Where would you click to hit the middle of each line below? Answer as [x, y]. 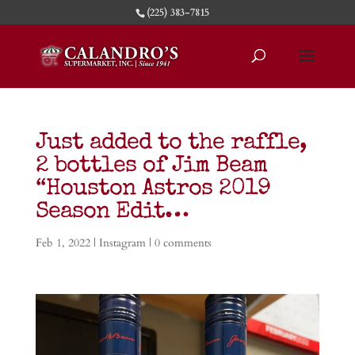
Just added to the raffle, [171, 144]
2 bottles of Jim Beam [151, 167]
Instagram [122, 243]
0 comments [183, 243]
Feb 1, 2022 [63, 243]
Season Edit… [112, 213]
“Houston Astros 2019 [153, 190]
